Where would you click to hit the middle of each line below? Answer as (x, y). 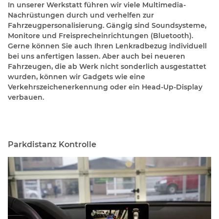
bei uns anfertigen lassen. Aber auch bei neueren (97, 56)
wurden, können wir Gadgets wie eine (77, 77)
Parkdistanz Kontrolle (52, 145)
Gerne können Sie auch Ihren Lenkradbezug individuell (107, 46)
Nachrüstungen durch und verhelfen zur (81, 15)
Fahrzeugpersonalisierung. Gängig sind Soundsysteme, (107, 26)
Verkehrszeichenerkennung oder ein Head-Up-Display (105, 87)
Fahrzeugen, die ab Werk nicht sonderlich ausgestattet (107, 67)
